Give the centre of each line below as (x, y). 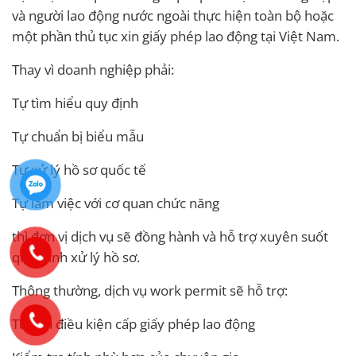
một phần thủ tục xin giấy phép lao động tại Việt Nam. (176, 37)
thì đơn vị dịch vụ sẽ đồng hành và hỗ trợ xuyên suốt (170, 237)
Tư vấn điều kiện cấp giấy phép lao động (133, 324)
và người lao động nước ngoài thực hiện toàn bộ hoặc (173, 16)
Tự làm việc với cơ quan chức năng (116, 203)
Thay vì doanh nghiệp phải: (93, 70)
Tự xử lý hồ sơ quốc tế (79, 170)
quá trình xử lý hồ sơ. (76, 257)
